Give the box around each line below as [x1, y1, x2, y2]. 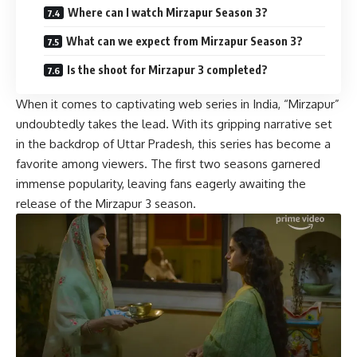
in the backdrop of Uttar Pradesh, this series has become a [16, 136, 331, 151]
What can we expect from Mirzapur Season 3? [66, 34, 303, 48]
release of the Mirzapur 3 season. [16, 196, 196, 211]
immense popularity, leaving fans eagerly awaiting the [16, 176, 306, 191]
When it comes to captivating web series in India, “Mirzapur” [16, 96, 339, 112]
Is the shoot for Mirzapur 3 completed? [67, 63, 268, 76]
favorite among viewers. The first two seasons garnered [16, 156, 320, 171]
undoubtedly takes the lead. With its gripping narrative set [16, 116, 332, 131]
